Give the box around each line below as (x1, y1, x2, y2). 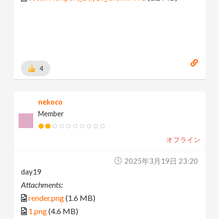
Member (38, 109, 65, 118)
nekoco (38, 97, 63, 106)
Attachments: (21, 179, 63, 189)
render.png (28, 193, 65, 202)
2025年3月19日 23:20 (124, 156, 198, 165)
